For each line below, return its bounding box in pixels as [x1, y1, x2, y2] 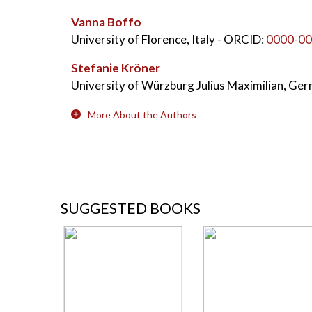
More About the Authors [88, 109, 196, 120]
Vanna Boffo [71, 15, 141, 29]
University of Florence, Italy [71, 32, 217, 47]
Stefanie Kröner [71, 61, 160, 75]
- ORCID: [217, 32, 264, 47]
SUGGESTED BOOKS [61, 199, 201, 217]
